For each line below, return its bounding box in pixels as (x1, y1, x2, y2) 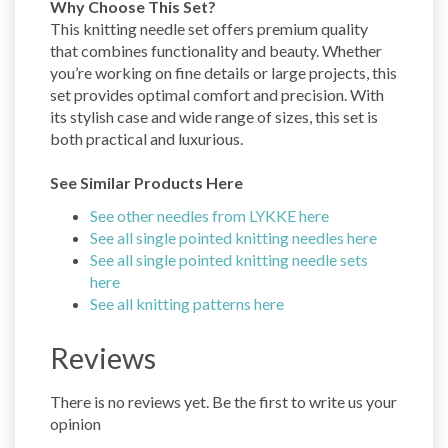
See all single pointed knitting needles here (90, 227, 377, 247)
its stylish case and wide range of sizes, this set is (50, 106, 378, 126)
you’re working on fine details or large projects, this (50, 62, 397, 82)
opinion (50, 413, 101, 433)
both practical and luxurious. (50, 128, 243, 148)
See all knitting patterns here (90, 293, 284, 313)
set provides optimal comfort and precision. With (50, 84, 384, 104)
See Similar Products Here (50, 172, 243, 192)
